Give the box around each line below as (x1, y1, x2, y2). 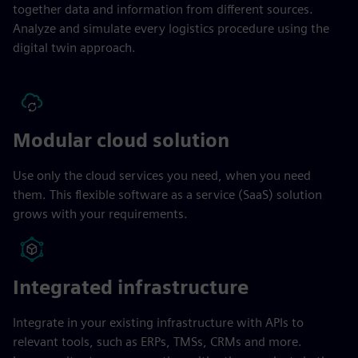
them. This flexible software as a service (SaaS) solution (13, 186, 322, 202)
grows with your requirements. (13, 205, 188, 221)
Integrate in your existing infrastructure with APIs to (13, 314, 304, 330)
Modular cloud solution (13, 128, 229, 152)
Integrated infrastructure (13, 275, 249, 299)
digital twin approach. (13, 39, 136, 55)
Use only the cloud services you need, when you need (13, 167, 311, 183)
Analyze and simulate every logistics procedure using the (13, 20, 329, 36)
